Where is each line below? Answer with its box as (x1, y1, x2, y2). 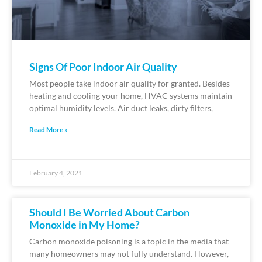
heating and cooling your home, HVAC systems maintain (29, 90, 232, 101)
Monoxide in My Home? (29, 218, 140, 231)
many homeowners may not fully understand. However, (29, 248, 229, 258)
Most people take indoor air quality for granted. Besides (29, 78, 230, 88)
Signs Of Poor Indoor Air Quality (29, 60, 177, 73)
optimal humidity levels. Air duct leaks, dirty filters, (29, 102, 213, 113)
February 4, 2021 (29, 168, 82, 177)
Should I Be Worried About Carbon (29, 205, 189, 219)
